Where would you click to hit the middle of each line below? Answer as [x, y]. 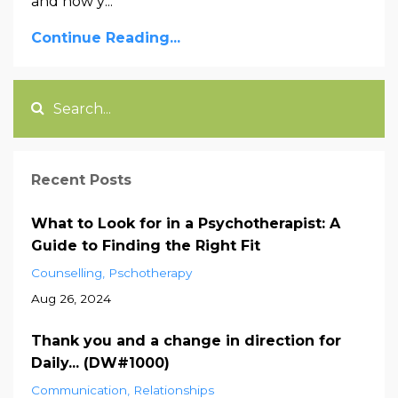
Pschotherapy [150, 272]
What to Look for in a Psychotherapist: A [186, 223]
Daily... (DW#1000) [100, 362]
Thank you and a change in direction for [186, 340]
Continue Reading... [106, 37]
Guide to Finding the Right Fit [146, 245]
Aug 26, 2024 [71, 298]
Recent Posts [81, 179]
